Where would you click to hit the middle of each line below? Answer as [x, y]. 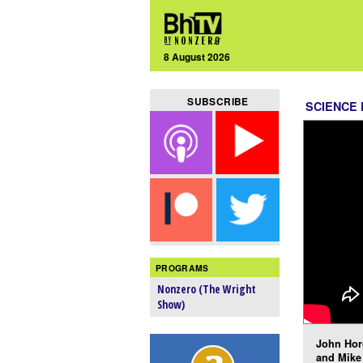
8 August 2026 [197, 56]
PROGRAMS [182, 267]
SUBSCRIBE [218, 102]
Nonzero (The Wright [207, 289]
